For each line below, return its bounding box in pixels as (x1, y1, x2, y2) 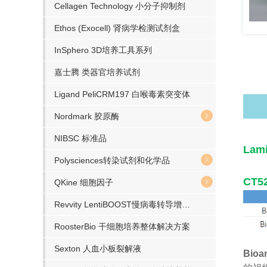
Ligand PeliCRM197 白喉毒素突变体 (54, 89, 190, 99)
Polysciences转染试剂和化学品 (54, 156, 170, 165)
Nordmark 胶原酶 (54, 111, 119, 121)
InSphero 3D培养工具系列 (54, 45, 152, 55)
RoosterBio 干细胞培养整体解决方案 (54, 222, 190, 231)
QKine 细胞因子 (54, 178, 113, 187)
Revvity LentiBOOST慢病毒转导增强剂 (182, 200, 190, 209)
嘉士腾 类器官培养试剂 (54, 67, 140, 77)
